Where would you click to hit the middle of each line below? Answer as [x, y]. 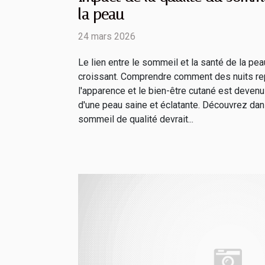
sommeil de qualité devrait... [136, 119]
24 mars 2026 [107, 37]
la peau [101, 15]
